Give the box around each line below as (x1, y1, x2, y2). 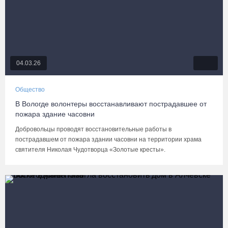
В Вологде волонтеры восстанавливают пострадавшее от (15, 100, 207, 108)
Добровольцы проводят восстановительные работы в (15, 126, 172, 133)
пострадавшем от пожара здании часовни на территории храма (15, 136, 202, 143)
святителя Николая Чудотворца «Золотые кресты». (15, 146, 165, 153)
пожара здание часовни (15, 110, 95, 118)
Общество (15, 86, 45, 93)
